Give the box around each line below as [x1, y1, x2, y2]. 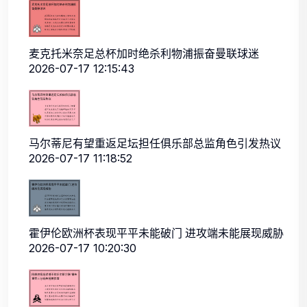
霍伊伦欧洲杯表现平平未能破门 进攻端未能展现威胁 [29, 225, 284, 242]
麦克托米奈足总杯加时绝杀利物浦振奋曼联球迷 [29, 45, 259, 62]
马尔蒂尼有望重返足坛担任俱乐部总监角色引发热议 [29, 135, 281, 152]
